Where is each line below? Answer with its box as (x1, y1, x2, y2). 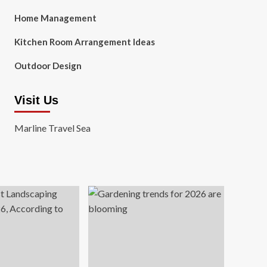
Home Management (14, 13, 97, 23)
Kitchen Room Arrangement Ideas (14, 36, 155, 47)
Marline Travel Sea (14, 122, 91, 133)
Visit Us (14, 94, 58, 107)
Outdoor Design (14, 60, 82, 71)
